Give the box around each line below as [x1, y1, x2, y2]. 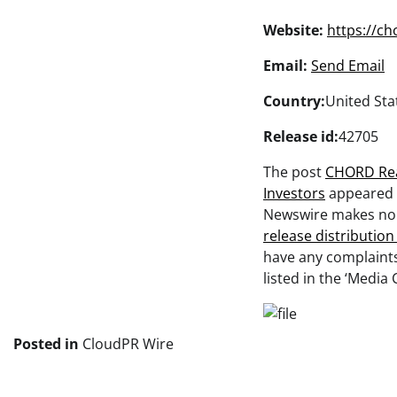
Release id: [263, 127, 339, 147]
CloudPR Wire [82, 334, 174, 354]
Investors [263, 183, 325, 204]
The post [263, 162, 325, 183]
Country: [263, 91, 325, 112]
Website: [263, 20, 323, 41]
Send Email [311, 56, 385, 76]
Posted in [13, 334, 82, 354]
